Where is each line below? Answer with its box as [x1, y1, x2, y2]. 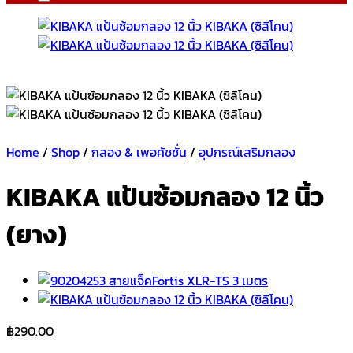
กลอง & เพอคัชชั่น [91, 143, 187, 162]
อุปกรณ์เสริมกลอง [199, 143, 295, 162]
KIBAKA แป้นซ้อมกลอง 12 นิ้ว [6, 178, 324, 217]
